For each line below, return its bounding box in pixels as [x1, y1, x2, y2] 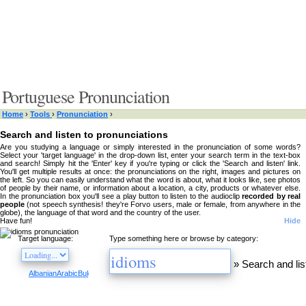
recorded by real [242, 192, 301, 200]
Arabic [57, 269, 78, 277]
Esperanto [250, 269, 284, 277]
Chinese [134, 269, 161, 277]
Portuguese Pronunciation [2, 85, 169, 108]
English [226, 269, 250, 277]
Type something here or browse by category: [109, 234, 258, 242]
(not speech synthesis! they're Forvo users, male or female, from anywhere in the [25, 200, 301, 208]
